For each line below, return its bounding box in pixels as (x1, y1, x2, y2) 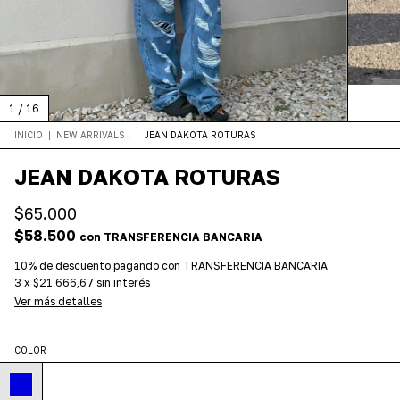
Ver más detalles (14, 295, 102, 309)
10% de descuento (14, 259, 111, 273)
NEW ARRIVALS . (56, 129, 130, 141)
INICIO (14, 129, 43, 141)
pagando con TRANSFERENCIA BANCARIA (111, 259, 328, 273)
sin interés (96, 276, 150, 290)
